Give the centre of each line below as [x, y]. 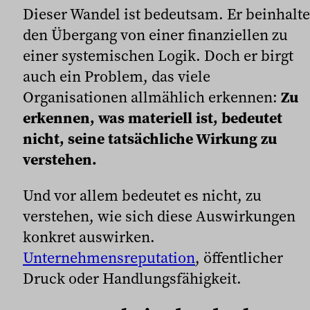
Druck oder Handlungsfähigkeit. [132, 278]
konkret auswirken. [89, 236]
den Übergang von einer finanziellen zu [155, 34]
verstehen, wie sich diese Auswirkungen [159, 216]
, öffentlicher [239, 257]
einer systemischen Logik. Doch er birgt [158, 55]
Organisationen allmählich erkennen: [152, 97]
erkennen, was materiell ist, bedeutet [153, 117]
